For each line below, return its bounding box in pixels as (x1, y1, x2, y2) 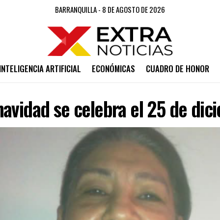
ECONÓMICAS (91, 62, 135, 75)
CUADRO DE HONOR (145, 62, 209, 75)
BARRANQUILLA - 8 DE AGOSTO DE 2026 (55, 4, 165, 15)
